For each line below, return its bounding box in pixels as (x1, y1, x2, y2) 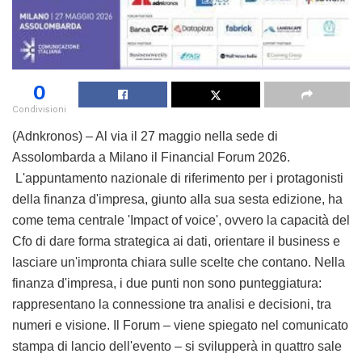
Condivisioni (12, 103, 66, 115)
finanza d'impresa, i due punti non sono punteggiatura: (12, 276, 322, 290)
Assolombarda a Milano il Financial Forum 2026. (12, 149, 290, 164)
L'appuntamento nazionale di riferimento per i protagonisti (12, 170, 343, 185)
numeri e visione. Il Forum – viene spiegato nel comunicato (12, 318, 348, 332)
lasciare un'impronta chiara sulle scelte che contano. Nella (12, 255, 345, 269)
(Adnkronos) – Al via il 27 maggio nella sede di (12, 128, 278, 143)
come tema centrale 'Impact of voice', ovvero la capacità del (12, 213, 350, 227)
